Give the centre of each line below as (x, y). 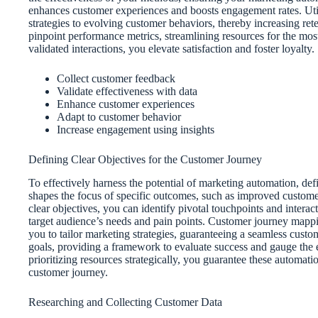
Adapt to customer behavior (119, 116)
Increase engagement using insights (136, 129)
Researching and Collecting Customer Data (125, 302)
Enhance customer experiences (126, 104)
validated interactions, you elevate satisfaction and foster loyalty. (171, 48)
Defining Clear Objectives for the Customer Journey (145, 159)
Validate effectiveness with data (127, 91)
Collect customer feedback (116, 78)
